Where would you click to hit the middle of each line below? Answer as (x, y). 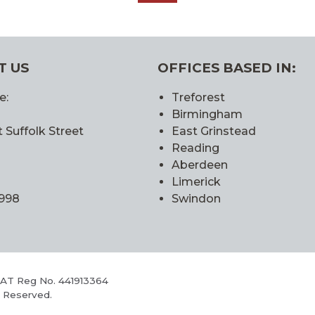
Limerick (196, 182)
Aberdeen (200, 165)
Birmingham (207, 115)
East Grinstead (214, 131)
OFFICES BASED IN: (227, 68)
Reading (195, 148)
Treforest (198, 98)
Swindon (196, 199)
